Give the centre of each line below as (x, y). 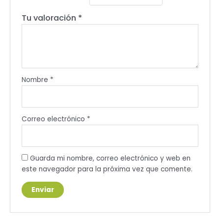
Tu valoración (50, 18)
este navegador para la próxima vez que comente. (107, 169)
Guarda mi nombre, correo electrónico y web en (110, 159)
